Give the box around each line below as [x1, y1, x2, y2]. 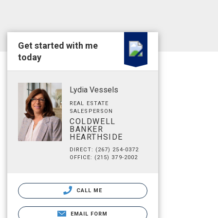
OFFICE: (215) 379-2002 [70, 154, 138, 161]
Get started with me [18, 40, 98, 51]
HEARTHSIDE [70, 132, 123, 142]
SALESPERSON [70, 108, 113, 114]
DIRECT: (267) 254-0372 [70, 146, 139, 153]
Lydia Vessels [70, 85, 118, 94]
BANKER [70, 125, 104, 134]
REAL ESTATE [70, 100, 109, 107]
